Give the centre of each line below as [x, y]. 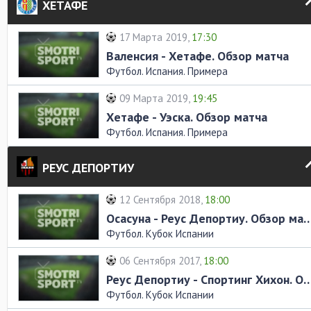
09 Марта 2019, [156, 98]
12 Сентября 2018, [162, 200]
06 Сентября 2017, [161, 261]
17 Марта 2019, [155, 37]
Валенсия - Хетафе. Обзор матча [197, 56]
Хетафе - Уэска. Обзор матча [187, 117]
